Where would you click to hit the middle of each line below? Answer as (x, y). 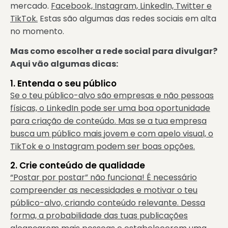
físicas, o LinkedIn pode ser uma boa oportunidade (110, 108)
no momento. (37, 31)
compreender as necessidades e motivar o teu (104, 190)
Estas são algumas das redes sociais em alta (127, 18)
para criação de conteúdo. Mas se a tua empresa (108, 121)
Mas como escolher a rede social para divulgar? (114, 51)
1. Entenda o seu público (63, 83)
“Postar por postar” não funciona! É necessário (104, 177)
